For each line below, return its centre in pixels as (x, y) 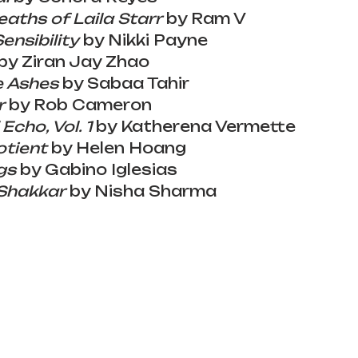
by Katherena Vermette (194, 126)
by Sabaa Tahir (124, 83)
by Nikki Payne (143, 40)
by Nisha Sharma (141, 191)
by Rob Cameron (78, 104)
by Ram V (204, 18)
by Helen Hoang (117, 147)
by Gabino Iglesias (97, 169)
